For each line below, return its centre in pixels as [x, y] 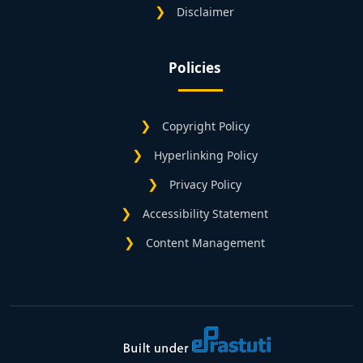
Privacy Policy [205, 185]
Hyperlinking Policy [205, 156]
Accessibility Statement [205, 214]
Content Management [205, 243]
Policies [194, 68]
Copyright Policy [205, 126]
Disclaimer [205, 12]
